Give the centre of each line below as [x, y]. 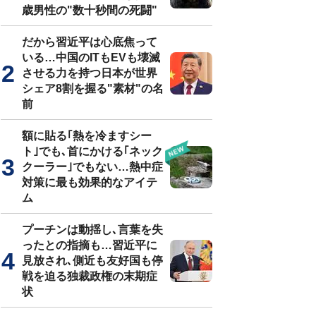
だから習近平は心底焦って [90, 42]
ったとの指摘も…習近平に [90, 245]
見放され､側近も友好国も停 [92, 261]
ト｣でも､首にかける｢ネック [92, 151]
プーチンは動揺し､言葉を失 [92, 230]
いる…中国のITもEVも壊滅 [91, 57]
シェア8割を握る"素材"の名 [93, 89]
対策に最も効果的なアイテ [90, 182]
